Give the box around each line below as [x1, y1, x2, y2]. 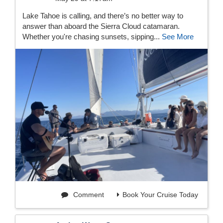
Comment [71, 191, 104, 199]
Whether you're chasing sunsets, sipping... [22, 32, 162, 41]
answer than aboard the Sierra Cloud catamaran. [22, 22, 180, 31]
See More [162, 32, 194, 41]
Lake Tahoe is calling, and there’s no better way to [22, 11, 183, 20]
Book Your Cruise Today [122, 191, 198, 199]
